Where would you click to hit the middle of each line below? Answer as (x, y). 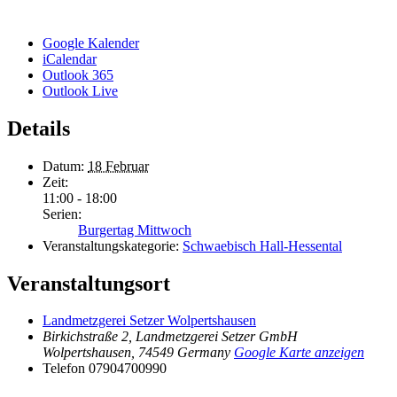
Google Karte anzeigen (299, 353)
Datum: (63, 166)
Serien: (62, 214)
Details (39, 128)
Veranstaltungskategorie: (111, 245)
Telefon (64, 369)
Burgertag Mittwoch (135, 230)
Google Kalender (91, 43)
